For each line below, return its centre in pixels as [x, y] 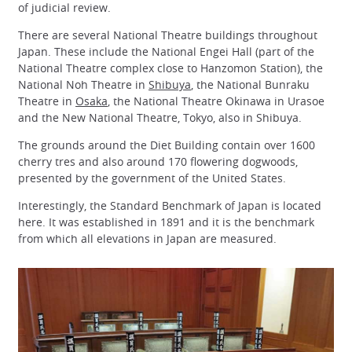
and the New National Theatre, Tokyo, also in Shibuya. [160, 118]
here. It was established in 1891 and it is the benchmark [166, 222]
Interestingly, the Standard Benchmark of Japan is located [170, 206]
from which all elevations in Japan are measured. [147, 239]
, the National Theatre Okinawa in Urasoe [216, 101]
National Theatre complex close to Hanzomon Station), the [170, 68]
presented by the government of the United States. [152, 178]
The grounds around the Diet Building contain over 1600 [167, 145]
